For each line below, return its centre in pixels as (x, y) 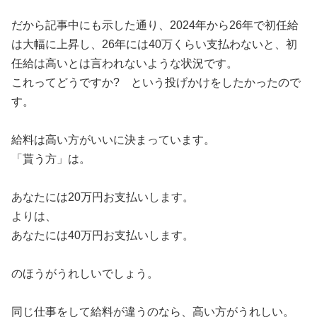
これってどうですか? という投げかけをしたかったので (156, 82)
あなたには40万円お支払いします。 (103, 235)
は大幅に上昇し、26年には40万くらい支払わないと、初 (154, 44)
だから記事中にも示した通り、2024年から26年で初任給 (155, 25)
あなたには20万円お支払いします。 (103, 197)
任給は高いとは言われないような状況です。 (125, 63)
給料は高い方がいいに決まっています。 (113, 140)
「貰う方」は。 (51, 159)
